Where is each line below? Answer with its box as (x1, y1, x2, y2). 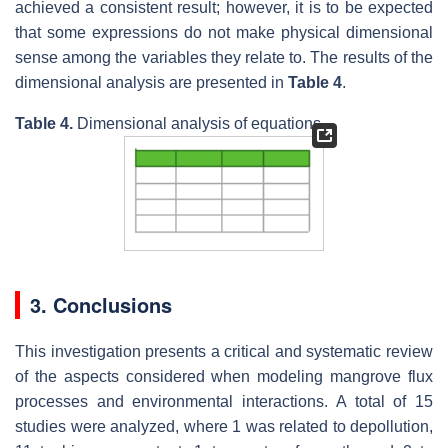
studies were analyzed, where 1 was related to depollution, (15, 418, 433, 436)
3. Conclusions (30, 290, 172, 320)
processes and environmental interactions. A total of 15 (15, 393, 433, 411)
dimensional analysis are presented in (15, 73, 288, 91)
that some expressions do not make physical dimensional (15, 23, 433, 41)
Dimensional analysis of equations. (73, 114, 325, 132)
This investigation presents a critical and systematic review (15, 343, 433, 361)
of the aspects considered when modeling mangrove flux (15, 368, 433, 386)
